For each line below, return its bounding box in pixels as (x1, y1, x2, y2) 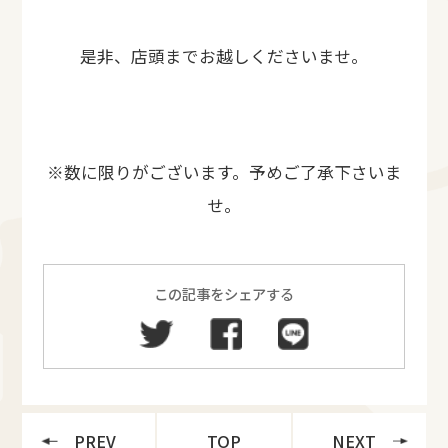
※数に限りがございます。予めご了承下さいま (46, 160, 402, 185)
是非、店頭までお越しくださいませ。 (80, 44, 368, 69)
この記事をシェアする (154, 282, 294, 304)
